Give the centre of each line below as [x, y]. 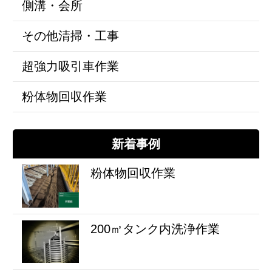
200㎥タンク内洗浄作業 [155, 229]
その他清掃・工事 [70, 36]
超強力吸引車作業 [70, 66]
